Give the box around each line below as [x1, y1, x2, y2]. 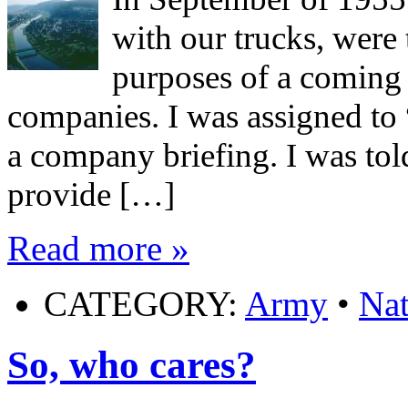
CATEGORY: [44, 284, 245, 324]
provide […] [7, 176, 175, 214]
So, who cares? [7, 343, 256, 387]
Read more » [7, 229, 189, 269]
